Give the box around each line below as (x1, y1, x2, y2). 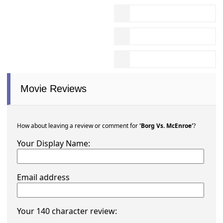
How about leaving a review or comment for (17, 121, 140, 130)
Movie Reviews (20, 83, 87, 95)
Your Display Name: (17, 138, 91, 149)
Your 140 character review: (17, 206, 117, 217)
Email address (17, 172, 70, 183)
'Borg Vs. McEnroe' (139, 121, 194, 130)
